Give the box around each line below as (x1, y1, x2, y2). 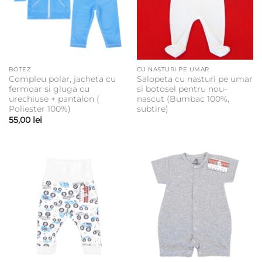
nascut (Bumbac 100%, (136, 94, 229, 104)
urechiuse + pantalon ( (8, 94, 99, 104)
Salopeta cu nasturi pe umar (136, 74, 253, 84)
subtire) (136, 104, 168, 114)
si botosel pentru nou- (136, 84, 227, 94)
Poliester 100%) (8, 104, 71, 114)
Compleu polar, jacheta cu (8, 74, 116, 84)
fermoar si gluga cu (8, 84, 89, 94)
